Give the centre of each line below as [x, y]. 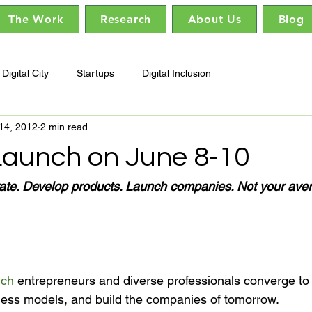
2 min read [64, 126]
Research [126, 19]
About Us [215, 19]
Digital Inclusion [177, 73]
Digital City [25, 73]
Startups [95, 73]
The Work [36, 19]
